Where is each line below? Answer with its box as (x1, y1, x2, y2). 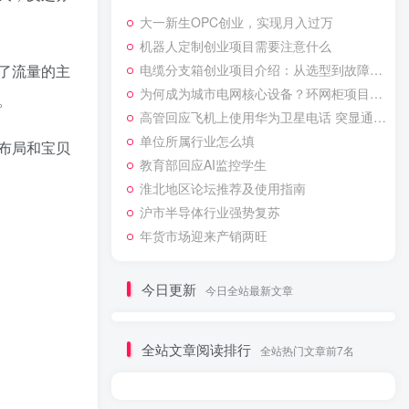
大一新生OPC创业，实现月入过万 (140, 13, 333, 32)
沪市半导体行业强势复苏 (140, 203, 280, 222)
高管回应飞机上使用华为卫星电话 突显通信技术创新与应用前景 (140, 108, 373, 127)
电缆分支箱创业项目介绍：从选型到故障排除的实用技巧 (140, 60, 370, 79)
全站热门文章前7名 (260, 342, 354, 359)
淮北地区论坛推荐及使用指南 (140, 179, 306, 198)
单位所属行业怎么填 (140, 131, 255, 151)
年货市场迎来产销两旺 (140, 226, 267, 246)
